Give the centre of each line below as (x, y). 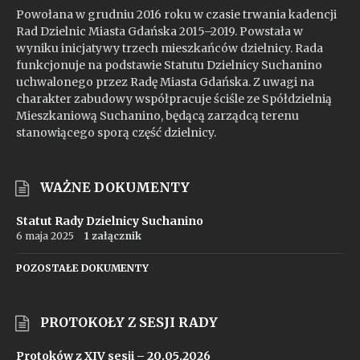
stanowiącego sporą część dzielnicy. (116, 133)
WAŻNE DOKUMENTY (115, 187)
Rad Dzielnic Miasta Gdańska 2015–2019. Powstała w (160, 31)
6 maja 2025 (45, 236)
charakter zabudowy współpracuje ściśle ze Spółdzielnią (174, 99)
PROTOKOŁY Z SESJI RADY (129, 322)
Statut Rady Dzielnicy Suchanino (110, 221)
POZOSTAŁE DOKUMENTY (82, 268)
